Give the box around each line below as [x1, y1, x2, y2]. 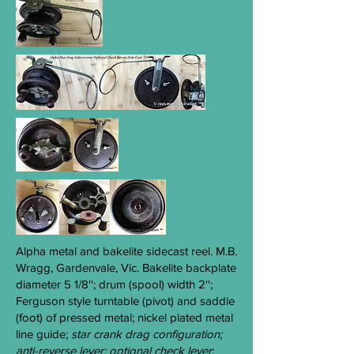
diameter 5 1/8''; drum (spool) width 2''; [16, 277, 213, 291]
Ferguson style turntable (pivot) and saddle [16, 294, 235, 307]
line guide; [16, 327, 71, 341]
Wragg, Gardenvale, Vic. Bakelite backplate [16, 261, 236, 274]
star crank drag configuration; [71, 327, 222, 341]
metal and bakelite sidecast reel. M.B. [49, 244, 237, 258]
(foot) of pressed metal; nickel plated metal [16, 311, 233, 324]
